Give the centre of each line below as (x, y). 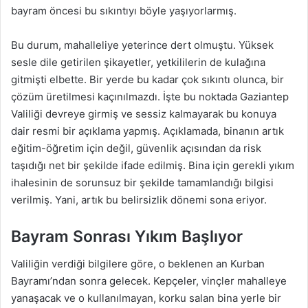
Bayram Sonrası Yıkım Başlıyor (127, 236)
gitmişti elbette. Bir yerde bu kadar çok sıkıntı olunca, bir (147, 79)
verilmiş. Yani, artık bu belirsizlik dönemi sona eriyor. (139, 199)
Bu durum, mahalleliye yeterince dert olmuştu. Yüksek (142, 45)
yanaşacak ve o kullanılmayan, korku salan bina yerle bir (146, 298)
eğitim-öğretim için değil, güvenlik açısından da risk (136, 148)
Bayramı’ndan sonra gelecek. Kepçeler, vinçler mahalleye (149, 281)
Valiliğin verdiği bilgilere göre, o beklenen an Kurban (138, 264)
